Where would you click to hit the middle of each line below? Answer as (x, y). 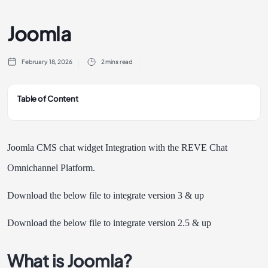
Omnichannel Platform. (51, 168)
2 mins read (117, 62)
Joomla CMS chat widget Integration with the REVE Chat (117, 147)
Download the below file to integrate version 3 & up (106, 195)
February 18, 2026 (47, 62)
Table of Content (48, 99)
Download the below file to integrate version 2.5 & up (109, 223)
